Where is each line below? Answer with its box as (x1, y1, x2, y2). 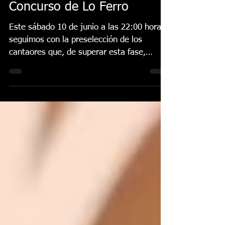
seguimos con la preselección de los (9, 63, 142, 71)
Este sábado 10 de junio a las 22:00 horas (9, 50, 165, 59)
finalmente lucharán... (9, 88, 90, 96)
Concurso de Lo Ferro (9, 28, 129, 41)
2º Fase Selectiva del (9, 11, 124, 23)
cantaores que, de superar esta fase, (9, 75, 146, 84)
